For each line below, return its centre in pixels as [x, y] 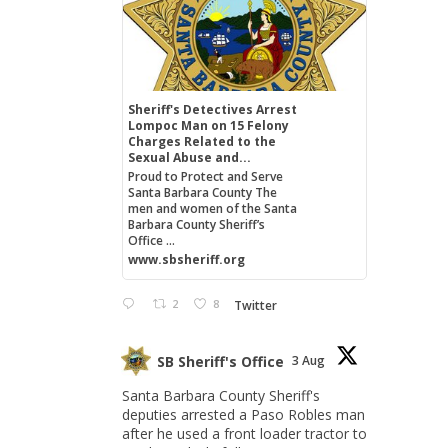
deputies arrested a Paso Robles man [243, 414]
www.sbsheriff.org [186, 259]
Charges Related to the [201, 141]
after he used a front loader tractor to [244, 433]
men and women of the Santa [212, 208]
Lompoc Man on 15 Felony [208, 125]
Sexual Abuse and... [189, 157]
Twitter [255, 305]
